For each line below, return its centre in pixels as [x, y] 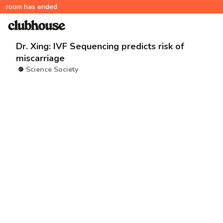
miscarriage [40, 58]
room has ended [32, 7]
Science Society [52, 69]
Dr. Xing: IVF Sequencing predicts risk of [100, 46]
